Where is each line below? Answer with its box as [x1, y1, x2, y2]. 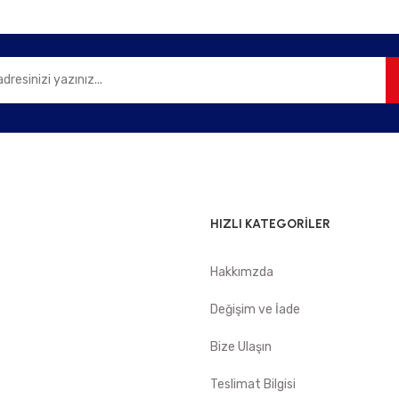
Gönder [180, 10, 223, 25]
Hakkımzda [210, 265, 273, 280]
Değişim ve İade [210, 302, 300, 317]
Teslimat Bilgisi [210, 377, 296, 392]
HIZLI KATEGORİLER [210, 216, 330, 232]
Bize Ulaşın [210, 339, 272, 354]
